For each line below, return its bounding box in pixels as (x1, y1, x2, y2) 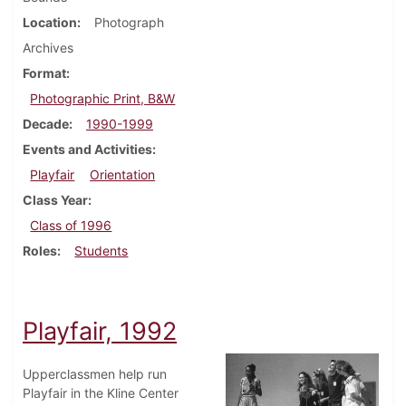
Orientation (90, 167, 156, 183)
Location (23, 14, 77, 31)
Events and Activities (23, 141, 152, 158)
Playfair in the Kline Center (23, 385, 179, 401)
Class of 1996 (30, 217, 112, 234)
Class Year (23, 192, 88, 208)
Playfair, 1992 (23, 316, 177, 347)
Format (23, 65, 66, 82)
